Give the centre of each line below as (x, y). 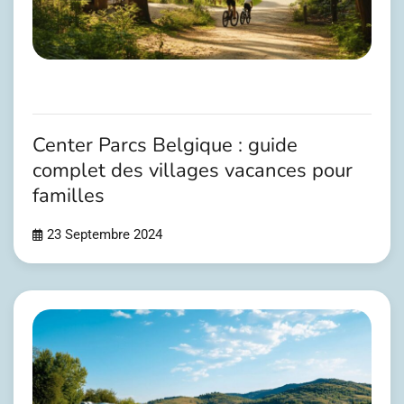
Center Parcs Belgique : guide (165, 146)
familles (69, 196)
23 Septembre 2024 (105, 234)
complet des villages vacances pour (193, 171)
